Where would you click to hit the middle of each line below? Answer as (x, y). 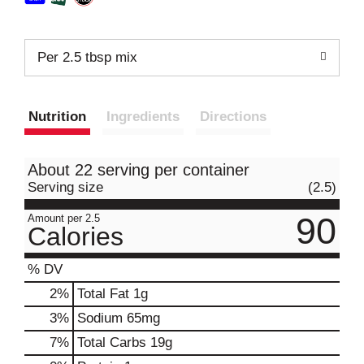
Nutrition (57, 116)
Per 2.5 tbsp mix (87, 57)
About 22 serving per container (139, 169)
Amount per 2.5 (64, 218)
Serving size (65, 187)
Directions (233, 116)
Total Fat (103, 293)
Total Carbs (112, 342)
